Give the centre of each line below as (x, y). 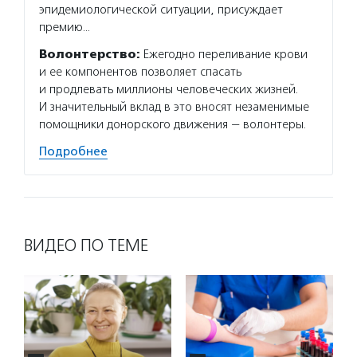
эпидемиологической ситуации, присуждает (161, 9)
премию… (65, 27)
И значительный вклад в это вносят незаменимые (174, 106)
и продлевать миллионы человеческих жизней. (169, 89)
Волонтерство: (90, 54)
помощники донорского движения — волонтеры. (173, 124)
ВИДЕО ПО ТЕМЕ (86, 245)
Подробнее (73, 151)
